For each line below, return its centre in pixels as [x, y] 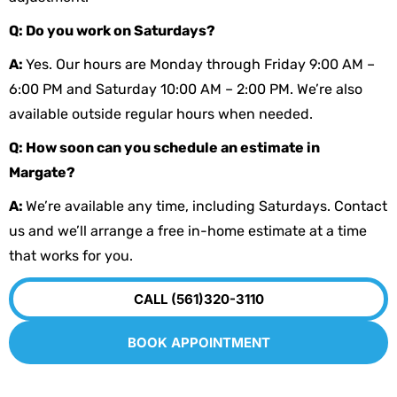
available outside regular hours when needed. [161, 113]
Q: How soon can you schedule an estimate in [164, 147]
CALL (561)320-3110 [198, 299]
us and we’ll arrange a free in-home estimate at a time [188, 230]
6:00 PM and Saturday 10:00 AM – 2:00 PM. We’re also [186, 89]
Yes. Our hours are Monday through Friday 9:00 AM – [200, 64]
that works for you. [71, 255]
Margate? [42, 172]
